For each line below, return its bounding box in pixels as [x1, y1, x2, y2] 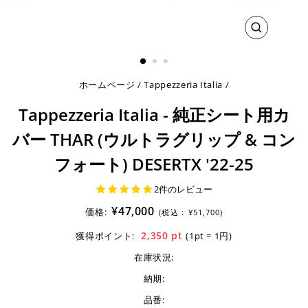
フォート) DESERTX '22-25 [54, 153, 254, 175]
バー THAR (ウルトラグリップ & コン [12, 128, 296, 151]
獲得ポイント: [76, 230, 135, 242]
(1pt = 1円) [186, 230, 232, 242]
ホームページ [78, 78, 135, 91]
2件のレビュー [153, 183, 212, 195]
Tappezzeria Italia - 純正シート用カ [18, 103, 290, 126]
